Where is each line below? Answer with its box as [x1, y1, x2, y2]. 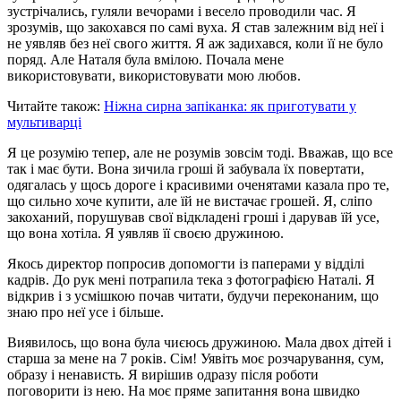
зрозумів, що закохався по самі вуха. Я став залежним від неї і [7, 19, 384, 35]
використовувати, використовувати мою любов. [7, 67, 301, 83]
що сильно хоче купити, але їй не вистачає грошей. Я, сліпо [7, 192, 372, 209]
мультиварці [7, 114, 81, 130]
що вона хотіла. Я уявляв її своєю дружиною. [7, 225, 284, 241]
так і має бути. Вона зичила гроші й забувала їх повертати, [7, 160, 364, 176]
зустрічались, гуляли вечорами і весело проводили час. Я [7, 3, 356, 19]
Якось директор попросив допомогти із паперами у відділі [7, 255, 364, 271]
